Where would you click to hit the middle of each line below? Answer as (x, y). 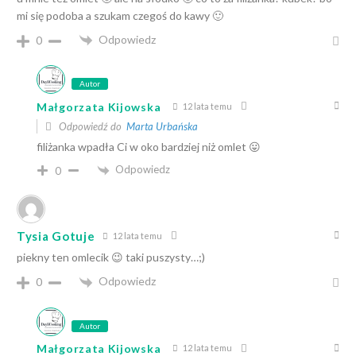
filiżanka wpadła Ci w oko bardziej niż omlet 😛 (149, 147)
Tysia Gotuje (56, 236)
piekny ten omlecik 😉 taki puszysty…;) (111, 257)
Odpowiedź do (91, 127)
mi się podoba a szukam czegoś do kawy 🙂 (120, 15)
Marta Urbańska (162, 127)
